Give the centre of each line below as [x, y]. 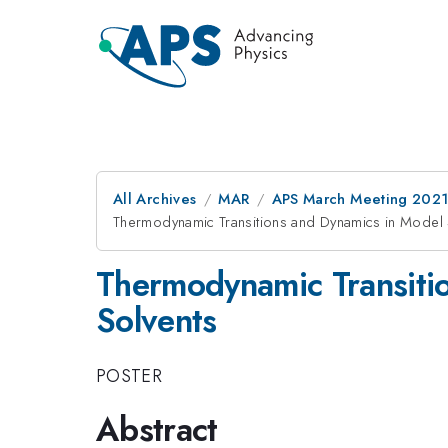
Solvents [156, 320]
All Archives [155, 199]
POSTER [129, 375]
